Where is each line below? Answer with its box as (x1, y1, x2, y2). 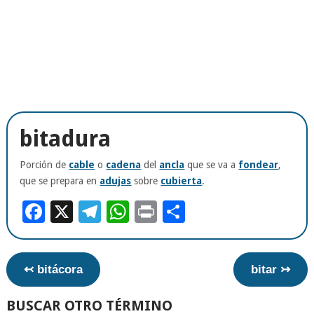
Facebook (45, 198, 150, 225)
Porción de (20, 158, 69, 170)
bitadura (20, 125, 111, 152)
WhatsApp (129, 198, 238, 225)
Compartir (185, 198, 294, 225)
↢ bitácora (23, 262, 83, 276)
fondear (238, 158, 279, 170)
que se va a (184, 158, 239, 170)
